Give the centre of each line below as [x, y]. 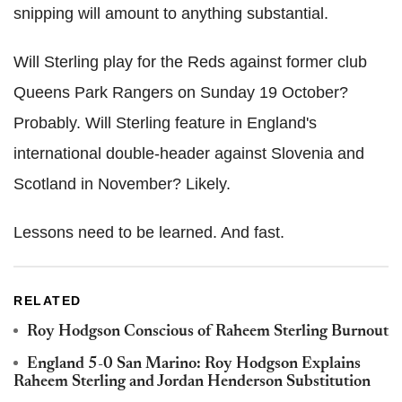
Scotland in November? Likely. [122, 184]
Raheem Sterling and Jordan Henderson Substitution [192, 383]
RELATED [48, 301]
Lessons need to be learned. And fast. [149, 233]
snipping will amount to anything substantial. [171, 14]
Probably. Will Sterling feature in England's [165, 123]
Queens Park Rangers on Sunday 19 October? [181, 93]
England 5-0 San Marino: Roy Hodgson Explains [194, 365]
